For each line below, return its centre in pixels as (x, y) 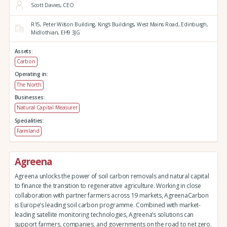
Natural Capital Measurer (47, 108)
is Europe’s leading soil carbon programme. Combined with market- (107, 205)
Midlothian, (45, 33)
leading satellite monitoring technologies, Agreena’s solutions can (104, 214)
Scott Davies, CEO (52, 5)
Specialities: (29, 120)
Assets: (24, 51)
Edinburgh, (194, 25)
